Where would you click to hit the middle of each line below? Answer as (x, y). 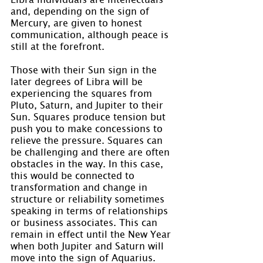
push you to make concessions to (88, 128)
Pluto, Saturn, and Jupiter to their (88, 104)
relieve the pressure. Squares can (88, 139)
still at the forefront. (58, 45)
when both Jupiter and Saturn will (89, 245)
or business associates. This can (85, 222)
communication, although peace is (91, 34)
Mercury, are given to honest (78, 22)
